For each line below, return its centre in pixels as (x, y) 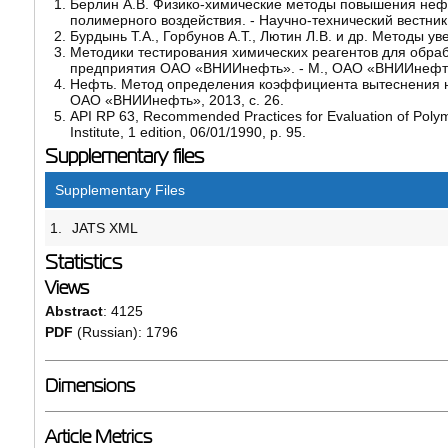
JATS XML (104, 227)
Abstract (73, 310)
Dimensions (89, 385)
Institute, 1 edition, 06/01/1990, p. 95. (187, 131)
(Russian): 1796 (125, 331)
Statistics (83, 261)
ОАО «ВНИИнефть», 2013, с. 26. (176, 99)
